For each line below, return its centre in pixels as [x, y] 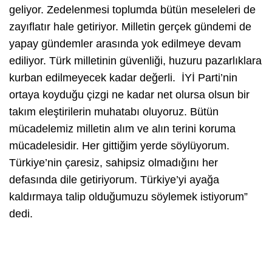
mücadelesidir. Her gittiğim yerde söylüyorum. [119, 145]
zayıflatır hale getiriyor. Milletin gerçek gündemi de [130, 26]
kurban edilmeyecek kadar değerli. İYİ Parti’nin [123, 77]
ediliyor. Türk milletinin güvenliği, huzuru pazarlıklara [135, 60]
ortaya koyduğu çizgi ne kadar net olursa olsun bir [129, 94]
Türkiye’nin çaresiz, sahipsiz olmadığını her [114, 162]
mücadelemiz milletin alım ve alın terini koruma [122, 128]
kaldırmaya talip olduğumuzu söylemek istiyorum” [128, 196]
